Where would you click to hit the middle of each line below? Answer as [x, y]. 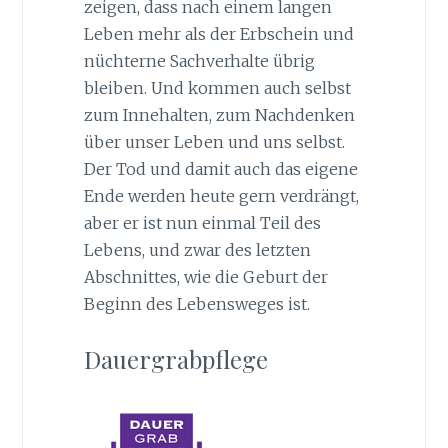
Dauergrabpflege [175, 358]
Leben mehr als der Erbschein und [218, 34]
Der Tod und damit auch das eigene [220, 169]
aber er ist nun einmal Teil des [202, 223]
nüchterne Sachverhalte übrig [199, 61]
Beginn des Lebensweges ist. [196, 304]
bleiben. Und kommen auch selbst [217, 88]
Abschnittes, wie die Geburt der [205, 277]
